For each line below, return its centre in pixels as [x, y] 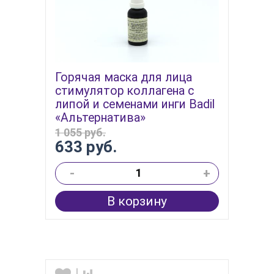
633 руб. [86, 147]
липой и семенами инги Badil [135, 105]
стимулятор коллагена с [124, 91]
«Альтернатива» [100, 118]
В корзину [137, 202]
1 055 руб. [80, 133]
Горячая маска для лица [124, 78]
